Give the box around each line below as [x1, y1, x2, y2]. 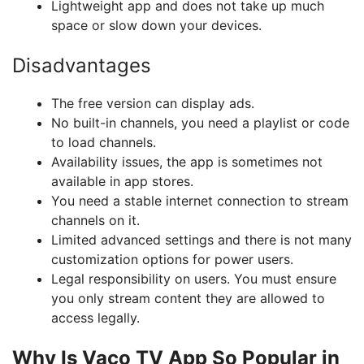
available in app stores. [51, 173, 193, 189]
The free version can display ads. [51, 95, 254, 111]
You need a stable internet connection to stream [51, 193, 349, 209]
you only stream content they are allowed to [51, 290, 325, 306]
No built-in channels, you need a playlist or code [51, 115, 349, 131]
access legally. [51, 310, 140, 326]
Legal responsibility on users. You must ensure [51, 271, 336, 287]
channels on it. [51, 212, 140, 228]
